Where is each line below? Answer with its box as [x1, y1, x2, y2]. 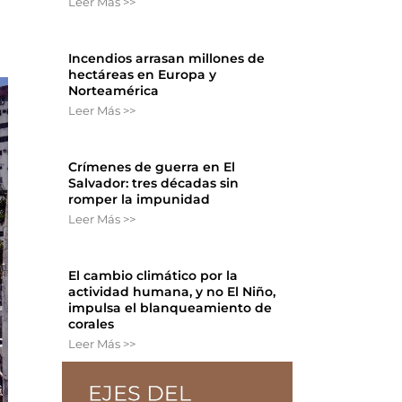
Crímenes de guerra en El [68, 159, 236, 176]
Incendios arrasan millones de [68, 50, 266, 67]
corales [68, 316, 115, 333]
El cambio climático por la [68, 267, 239, 284]
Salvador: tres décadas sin [68, 175, 240, 192]
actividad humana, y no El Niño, [68, 284, 276, 301]
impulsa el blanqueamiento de [68, 300, 273, 317]
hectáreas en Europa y [68, 66, 217, 83]
